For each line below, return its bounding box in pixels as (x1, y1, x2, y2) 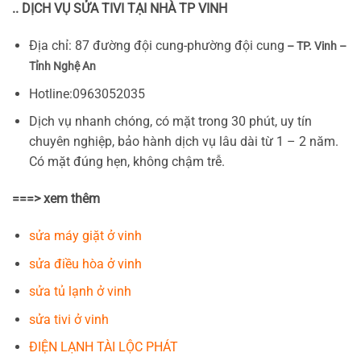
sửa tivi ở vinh (28, 311, 109, 327)
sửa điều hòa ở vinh (28, 255, 142, 272)
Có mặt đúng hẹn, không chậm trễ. (28, 154, 225, 170)
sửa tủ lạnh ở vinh (28, 284, 131, 300)
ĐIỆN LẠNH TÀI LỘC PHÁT (28, 339, 178, 355)
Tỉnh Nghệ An (28, 60, 96, 74)
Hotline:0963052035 (28, 85, 145, 102)
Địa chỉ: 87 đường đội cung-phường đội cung (28, 38, 284, 54)
